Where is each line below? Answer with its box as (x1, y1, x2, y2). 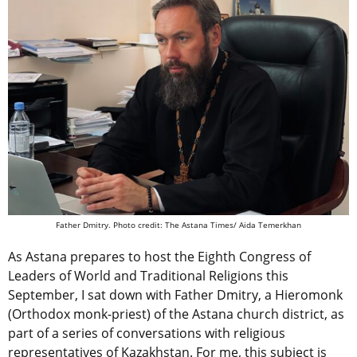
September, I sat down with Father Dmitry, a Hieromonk (8, 286, 343, 304)
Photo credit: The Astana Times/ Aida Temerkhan (113, 219, 301, 231)
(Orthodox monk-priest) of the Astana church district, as (8, 305, 344, 324)
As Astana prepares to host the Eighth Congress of (8, 248, 311, 266)
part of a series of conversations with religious (8, 324, 285, 343)
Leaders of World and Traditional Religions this (8, 267, 288, 285)
